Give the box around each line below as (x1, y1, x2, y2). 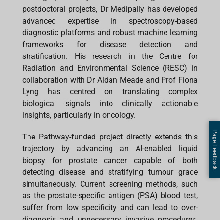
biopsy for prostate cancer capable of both (22, 155, 198, 165)
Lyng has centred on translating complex (22, 86, 198, 96)
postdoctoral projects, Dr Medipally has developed (22, 4, 198, 14)
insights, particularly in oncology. (22, 110, 136, 120)
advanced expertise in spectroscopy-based (22, 16, 198, 26)
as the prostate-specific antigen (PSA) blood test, (22, 191, 198, 200)
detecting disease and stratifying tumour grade (22, 167, 198, 177)
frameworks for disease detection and (22, 39, 198, 49)
